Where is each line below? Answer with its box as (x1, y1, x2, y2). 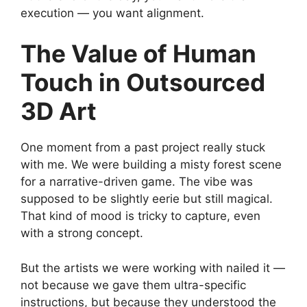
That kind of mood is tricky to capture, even (21, 209, 260, 223)
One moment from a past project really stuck (21, 140, 265, 155)
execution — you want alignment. (21, 5, 204, 20)
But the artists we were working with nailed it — (21, 260, 285, 275)
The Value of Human (21, 39, 256, 69)
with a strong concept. (21, 226, 143, 241)
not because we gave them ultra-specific (21, 278, 246, 292)
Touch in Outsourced (21, 68, 265, 97)
